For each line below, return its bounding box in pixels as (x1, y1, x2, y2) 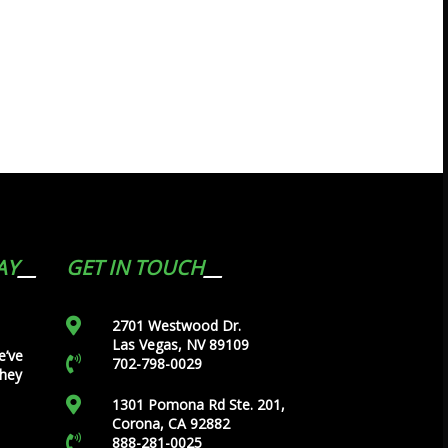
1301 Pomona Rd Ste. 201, (111, 395, 285, 414)
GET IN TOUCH (66, 254, 204, 281)
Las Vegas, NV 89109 (111, 335, 249, 354)
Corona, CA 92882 (111, 414, 230, 433)
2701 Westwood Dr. (111, 316, 241, 335)
